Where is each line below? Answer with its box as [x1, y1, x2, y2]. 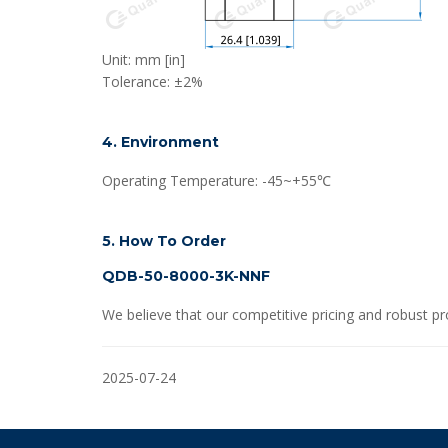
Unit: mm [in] [102, 50, 185, 69]
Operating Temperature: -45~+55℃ [102, 171, 331, 190]
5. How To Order [102, 232, 226, 250]
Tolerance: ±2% [102, 72, 203, 91]
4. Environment [102, 133, 219, 151]
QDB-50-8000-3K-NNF [102, 267, 270, 285]
